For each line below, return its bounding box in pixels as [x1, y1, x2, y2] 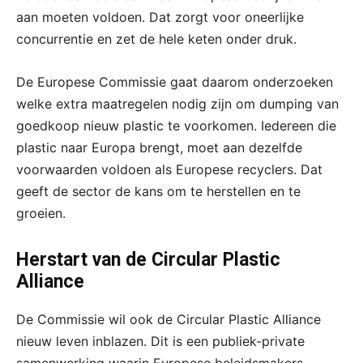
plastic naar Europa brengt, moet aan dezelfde [16, 139, 302, 156]
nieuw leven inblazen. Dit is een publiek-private [16, 332, 305, 349]
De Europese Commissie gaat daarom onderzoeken [16, 73, 333, 90]
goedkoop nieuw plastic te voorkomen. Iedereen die [16, 117, 336, 134]
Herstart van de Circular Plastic [16, 248, 280, 271]
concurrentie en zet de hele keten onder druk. [16, 30, 297, 47]
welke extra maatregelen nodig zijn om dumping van [16, 95, 339, 112]
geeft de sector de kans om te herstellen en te [16, 182, 301, 199]
